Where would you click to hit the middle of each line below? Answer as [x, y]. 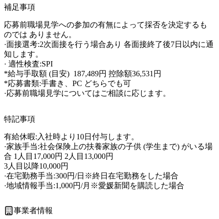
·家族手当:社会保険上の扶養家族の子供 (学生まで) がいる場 [108, 146]
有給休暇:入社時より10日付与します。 [71, 136]
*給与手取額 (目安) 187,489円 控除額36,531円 [83, 73]
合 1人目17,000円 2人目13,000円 [59, 156]
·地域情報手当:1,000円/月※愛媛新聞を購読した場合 [94, 185]
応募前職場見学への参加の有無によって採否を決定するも [106, 24]
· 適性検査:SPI [28, 64]
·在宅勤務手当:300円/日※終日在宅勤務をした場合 [91, 175]
